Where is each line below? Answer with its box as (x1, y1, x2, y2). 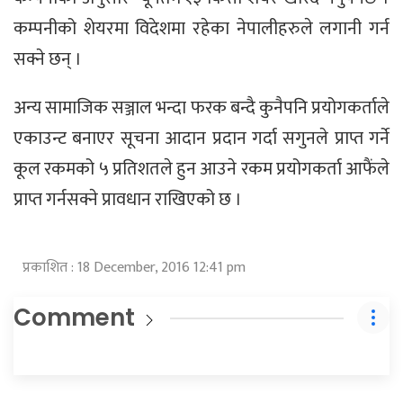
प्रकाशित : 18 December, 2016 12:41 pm (22, 255, 246, 281)
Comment (13, 301, 135, 335)
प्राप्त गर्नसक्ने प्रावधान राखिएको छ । (13, 184, 242, 216)
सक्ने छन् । (13, 43, 82, 75)
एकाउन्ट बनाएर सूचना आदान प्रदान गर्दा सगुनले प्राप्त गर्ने (13, 123, 390, 155)
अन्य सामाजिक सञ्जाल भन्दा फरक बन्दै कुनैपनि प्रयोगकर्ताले (13, 93, 390, 124)
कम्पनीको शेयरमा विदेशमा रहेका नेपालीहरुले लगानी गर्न (13, 13, 390, 44)
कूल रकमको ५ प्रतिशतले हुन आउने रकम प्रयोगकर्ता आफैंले (13, 154, 390, 185)
